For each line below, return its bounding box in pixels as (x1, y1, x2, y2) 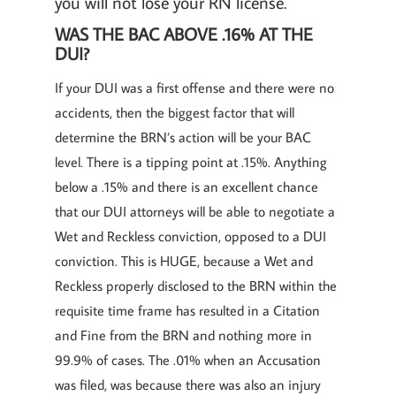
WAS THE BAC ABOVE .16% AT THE (55, 22, 313, 45)
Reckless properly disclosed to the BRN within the (55, 277, 337, 294)
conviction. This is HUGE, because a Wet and (55, 252, 313, 270)
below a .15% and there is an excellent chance (55, 178, 318, 195)
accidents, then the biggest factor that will (55, 103, 294, 121)
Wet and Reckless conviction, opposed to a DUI (55, 227, 326, 245)
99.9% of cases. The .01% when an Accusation (55, 351, 321, 369)
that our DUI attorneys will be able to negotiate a (55, 202, 335, 220)
